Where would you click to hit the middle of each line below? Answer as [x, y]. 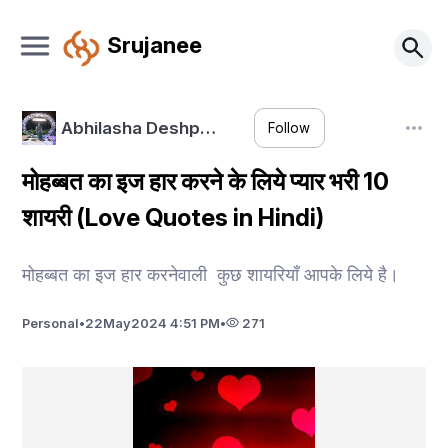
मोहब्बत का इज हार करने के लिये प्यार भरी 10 [208, 181]
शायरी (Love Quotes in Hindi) [176, 217]
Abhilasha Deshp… [138, 127]
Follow [289, 128]
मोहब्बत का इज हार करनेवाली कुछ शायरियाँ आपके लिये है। [211, 274]
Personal [51, 322]
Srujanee [154, 44]
